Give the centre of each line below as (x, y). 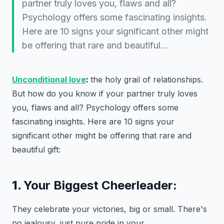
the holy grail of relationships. (147, 79)
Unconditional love (49, 79)
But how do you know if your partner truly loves (105, 93)
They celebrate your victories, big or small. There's (109, 209)
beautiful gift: (36, 149)
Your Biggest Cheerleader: (100, 185)
